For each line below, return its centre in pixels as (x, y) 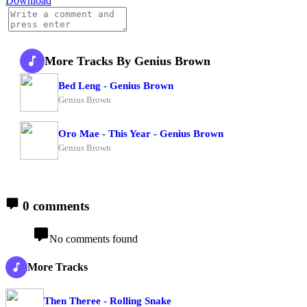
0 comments (54, 206)
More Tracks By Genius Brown (127, 61)
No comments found (94, 239)
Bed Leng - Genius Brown (116, 85)
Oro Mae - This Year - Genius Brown (141, 133)
